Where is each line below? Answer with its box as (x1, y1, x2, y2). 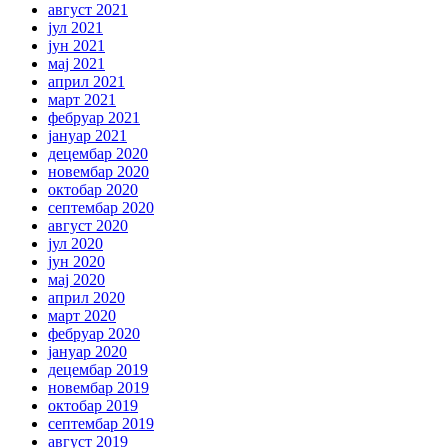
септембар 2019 (48, 415, 154, 433)
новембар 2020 (48, 163, 149, 181)
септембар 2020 (48, 199, 154, 217)
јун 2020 (48, 253, 105, 271)
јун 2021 (48, 37, 105, 55)
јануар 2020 (48, 343, 127, 361)
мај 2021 (48, 55, 105, 73)
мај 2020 (48, 271, 105, 289)
